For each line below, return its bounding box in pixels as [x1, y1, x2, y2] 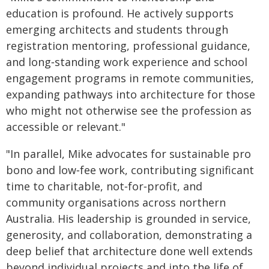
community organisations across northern [6, 195, 226, 210]
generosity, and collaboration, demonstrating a [6, 228, 252, 242]
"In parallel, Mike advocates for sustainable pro [6, 147, 251, 161]
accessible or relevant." [6, 119, 125, 134]
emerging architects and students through [6, 22, 228, 37]
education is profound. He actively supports [6, 6, 234, 20]
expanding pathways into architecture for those [6, 87, 255, 101]
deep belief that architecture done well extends [6, 244, 253, 258]
